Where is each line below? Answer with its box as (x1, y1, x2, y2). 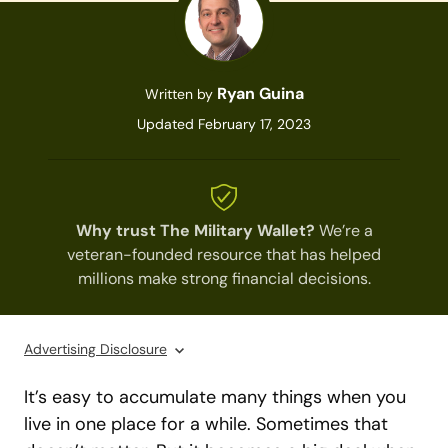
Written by (144, 85, 213, 103)
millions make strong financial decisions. (77, 268, 371, 289)
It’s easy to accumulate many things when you (24, 385, 406, 409)
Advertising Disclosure (24, 340, 167, 358)
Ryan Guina (216, 83, 304, 104)
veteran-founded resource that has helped (67, 244, 381, 265)
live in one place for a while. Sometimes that (24, 412, 388, 436)
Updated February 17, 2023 (137, 115, 311, 133)
